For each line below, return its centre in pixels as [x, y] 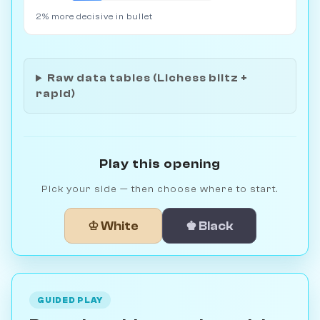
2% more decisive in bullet [94, 17]
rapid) [56, 94]
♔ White [113, 226]
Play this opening [160, 164]
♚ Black [209, 226]
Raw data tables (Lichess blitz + [148, 78]
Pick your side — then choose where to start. [160, 189]
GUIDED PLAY [70, 300]
